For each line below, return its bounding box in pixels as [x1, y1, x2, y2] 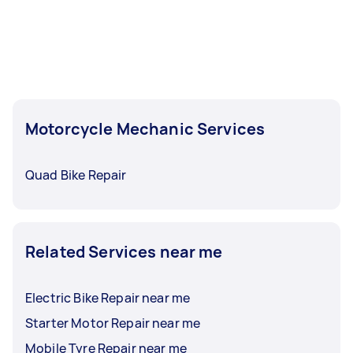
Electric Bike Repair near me [25, 288, 191, 307]
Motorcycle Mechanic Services [25, 117, 266, 139]
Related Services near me [25, 240, 223, 262]
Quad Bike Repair [25, 165, 127, 184]
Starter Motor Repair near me [25, 314, 201, 332]
